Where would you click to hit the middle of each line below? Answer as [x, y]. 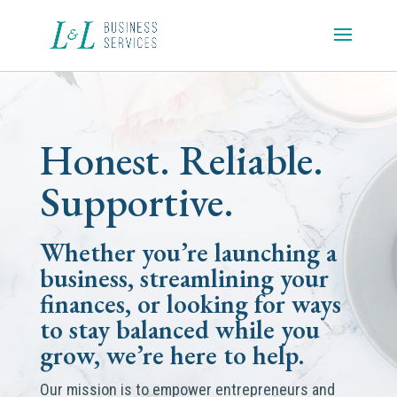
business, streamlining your [184, 278]
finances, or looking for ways [190, 304]
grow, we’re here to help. [171, 355]
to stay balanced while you [179, 330]
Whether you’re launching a [188, 253]
